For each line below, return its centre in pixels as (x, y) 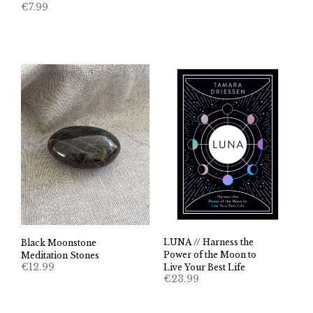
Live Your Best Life (204, 267)
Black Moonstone (59, 242)
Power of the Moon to (210, 254)
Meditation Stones (60, 255)
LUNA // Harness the (209, 242)
